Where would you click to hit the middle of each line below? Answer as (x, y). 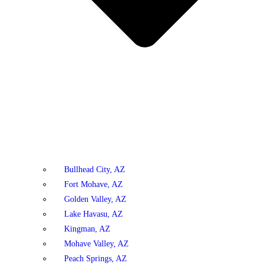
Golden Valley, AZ (95, 199)
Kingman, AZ (87, 229)
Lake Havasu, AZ (94, 214)
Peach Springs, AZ (96, 258)
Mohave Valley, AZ (96, 243)
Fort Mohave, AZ (94, 184)
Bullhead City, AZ (95, 169)
